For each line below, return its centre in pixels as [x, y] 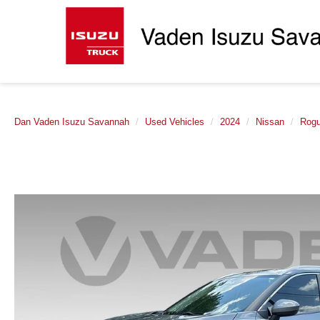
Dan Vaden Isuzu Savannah [72, 122]
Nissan [270, 122]
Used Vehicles [175, 122]
